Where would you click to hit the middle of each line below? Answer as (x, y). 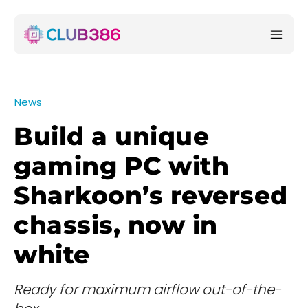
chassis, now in (116, 225)
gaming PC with (121, 166)
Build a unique (111, 136)
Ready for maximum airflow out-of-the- (147, 290)
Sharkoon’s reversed (151, 196)
